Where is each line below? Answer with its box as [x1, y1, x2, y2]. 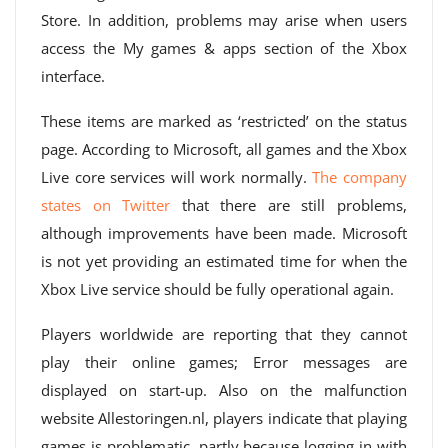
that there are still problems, [170, 195, 408, 215]
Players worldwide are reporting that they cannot [41, 324, 407, 344]
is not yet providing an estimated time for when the [41, 251, 407, 271]
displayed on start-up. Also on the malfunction [41, 380, 407, 400]
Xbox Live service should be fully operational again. [41, 279, 394, 299]
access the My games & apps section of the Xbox [41, 38, 407, 58]
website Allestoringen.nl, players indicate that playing [41, 408, 407, 428]
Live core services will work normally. [41, 167, 313, 187]
